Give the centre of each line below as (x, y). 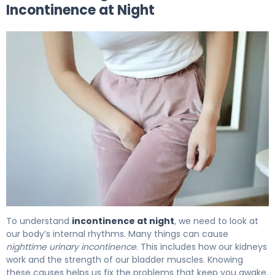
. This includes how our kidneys (202, 246)
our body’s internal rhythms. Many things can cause (117, 234)
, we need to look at (216, 221)
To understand (39, 221)
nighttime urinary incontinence (71, 246)
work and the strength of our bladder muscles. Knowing (125, 259)
